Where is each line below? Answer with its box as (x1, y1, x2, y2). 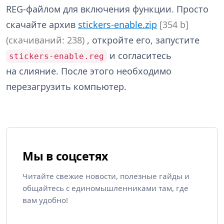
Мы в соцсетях (22, 148, 108, 164)
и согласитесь (107, 49, 171, 62)
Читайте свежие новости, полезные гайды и (22, 171, 189, 181)
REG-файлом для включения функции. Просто (6, 3, 208, 15)
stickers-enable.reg (9, 51, 104, 61)
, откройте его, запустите (84, 34, 199, 46)
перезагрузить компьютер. (6, 80, 126, 93)
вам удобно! (22, 195, 68, 205)
